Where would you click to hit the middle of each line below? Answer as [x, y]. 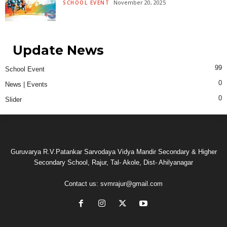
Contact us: [82, 184]
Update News [58, 50]
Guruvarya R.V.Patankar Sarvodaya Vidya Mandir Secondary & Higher [113, 152]
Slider [13, 100]
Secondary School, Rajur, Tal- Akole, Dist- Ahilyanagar [113, 163]
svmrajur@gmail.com [131, 184]
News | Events [26, 85]
